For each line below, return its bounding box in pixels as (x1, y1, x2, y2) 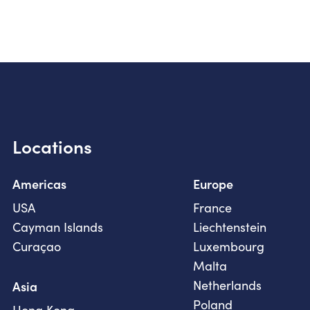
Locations (12, 134, 92, 159)
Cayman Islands (12, 219, 103, 236)
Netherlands (193, 277, 262, 294)
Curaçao (12, 238, 61, 255)
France (193, 199, 232, 217)
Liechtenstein (193, 219, 266, 236)
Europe (193, 175, 233, 193)
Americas (12, 175, 66, 193)
